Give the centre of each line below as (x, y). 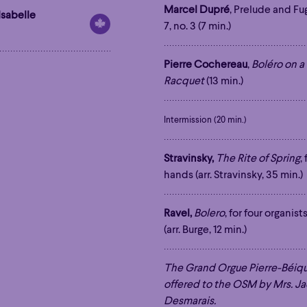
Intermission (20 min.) (205, 120)
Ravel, (177, 213)
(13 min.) (223, 81)
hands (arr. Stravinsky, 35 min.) (233, 175)
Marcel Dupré (196, 10)
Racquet (184, 81)
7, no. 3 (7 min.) (197, 26)
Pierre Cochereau (205, 65)
